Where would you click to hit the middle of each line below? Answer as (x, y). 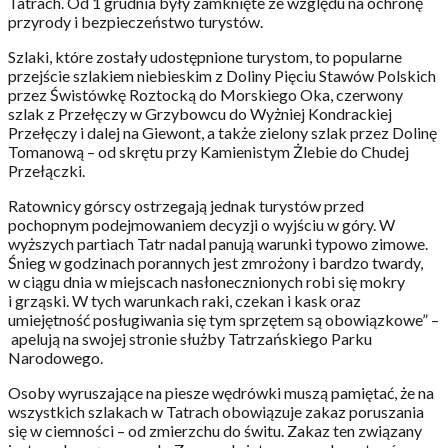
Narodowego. (55, 357)
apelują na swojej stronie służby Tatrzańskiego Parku (190, 338)
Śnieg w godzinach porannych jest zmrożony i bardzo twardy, (215, 262)
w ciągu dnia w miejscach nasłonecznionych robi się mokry (206, 281)
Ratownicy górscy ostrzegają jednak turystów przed (186, 205)
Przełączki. (46, 170)
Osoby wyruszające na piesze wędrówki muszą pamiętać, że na (221, 392)
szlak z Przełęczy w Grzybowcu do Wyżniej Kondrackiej (200, 113)
